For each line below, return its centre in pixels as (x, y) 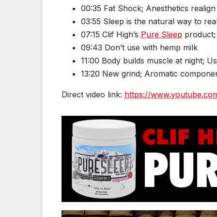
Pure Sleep (162, 35)
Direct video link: (93, 95)
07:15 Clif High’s (111, 35)
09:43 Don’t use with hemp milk (139, 48)
